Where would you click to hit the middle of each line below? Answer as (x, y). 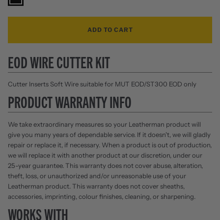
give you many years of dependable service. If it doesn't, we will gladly (109, 134)
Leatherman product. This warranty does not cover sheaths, (96, 186)
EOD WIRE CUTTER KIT (59, 61)
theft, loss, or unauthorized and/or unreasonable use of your (97, 176)
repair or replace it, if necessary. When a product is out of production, (110, 145)
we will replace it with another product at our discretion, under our (105, 155)
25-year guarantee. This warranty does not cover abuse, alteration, (105, 165)
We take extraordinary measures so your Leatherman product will (104, 124)
